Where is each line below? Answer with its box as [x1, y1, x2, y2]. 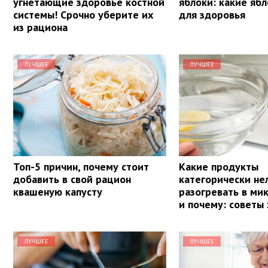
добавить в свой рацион [13, 172, 131, 186]
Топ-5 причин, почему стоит [13, 159, 149, 173]
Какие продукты [179, 159, 259, 173]
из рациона [13, 20, 68, 34]
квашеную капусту [13, 184, 102, 199]
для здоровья [179, 7, 246, 22]
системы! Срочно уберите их [13, 7, 153, 22]
